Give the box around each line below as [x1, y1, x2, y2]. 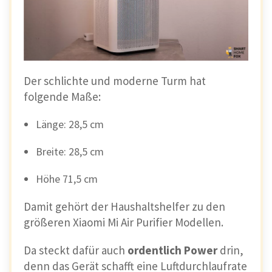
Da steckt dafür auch [24, 242, 127, 257]
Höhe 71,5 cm [36, 171, 98, 186]
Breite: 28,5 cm [36, 144, 104, 158]
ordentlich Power [127, 242, 220, 257]
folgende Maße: [24, 89, 101, 104]
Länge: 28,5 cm [36, 117, 104, 131]
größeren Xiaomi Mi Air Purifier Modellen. [24, 214, 223, 229]
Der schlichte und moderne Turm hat [24, 73, 206, 88]
